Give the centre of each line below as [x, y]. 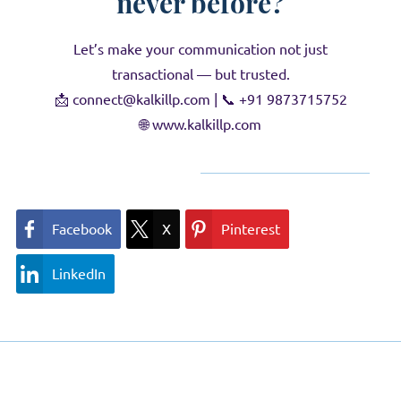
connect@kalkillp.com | [145, 99]
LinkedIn [79, 274]
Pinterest [251, 229]
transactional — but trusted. [200, 74]
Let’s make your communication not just [200, 49]
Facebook [82, 229]
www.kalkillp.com [205, 124]
